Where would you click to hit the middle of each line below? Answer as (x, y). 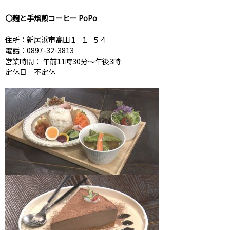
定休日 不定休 (30, 72)
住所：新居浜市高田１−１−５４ (56, 40)
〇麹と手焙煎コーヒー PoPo (51, 18)
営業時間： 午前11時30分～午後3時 (63, 61)
